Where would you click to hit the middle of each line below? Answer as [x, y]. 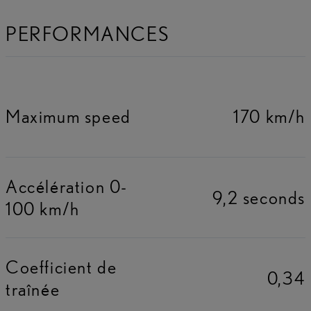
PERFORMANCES [87, 33]
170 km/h [269, 117]
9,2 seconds [259, 197]
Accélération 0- [67, 186]
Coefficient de [61, 267]
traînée [33, 289]
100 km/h [43, 208]
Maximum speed [68, 117]
